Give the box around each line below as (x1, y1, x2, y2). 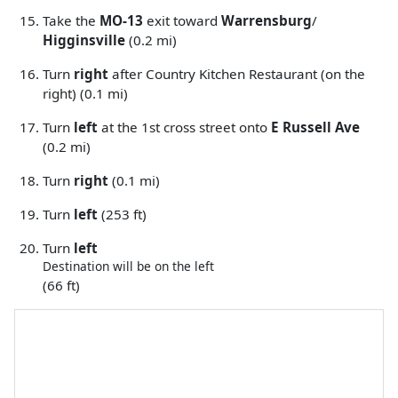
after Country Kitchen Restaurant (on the (108, 64, 365, 83)
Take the (43, 11, 99, 29)
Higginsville (43, 30, 125, 49)
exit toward (143, 11, 221, 29)
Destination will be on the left (43, 257, 214, 275)
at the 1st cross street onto (98, 117, 271, 136)
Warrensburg (221, 11, 312, 29)
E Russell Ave (271, 117, 360, 136)
